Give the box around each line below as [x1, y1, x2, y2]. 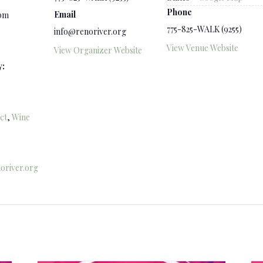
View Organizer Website [54, 45, 142, 56]
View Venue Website [167, 42, 238, 53]
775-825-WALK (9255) [167, 23, 242, 35]
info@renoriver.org [54, 26, 126, 37]
